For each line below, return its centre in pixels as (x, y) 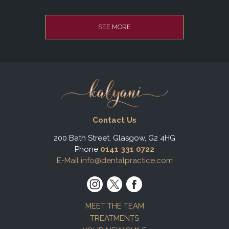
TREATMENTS (114, 219)
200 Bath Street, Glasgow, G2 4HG (114, 138)
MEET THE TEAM (114, 206)
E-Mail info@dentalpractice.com (114, 160)
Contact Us (114, 120)
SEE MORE (114, 27)
